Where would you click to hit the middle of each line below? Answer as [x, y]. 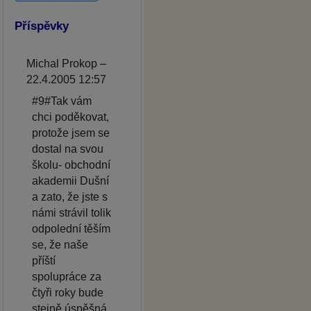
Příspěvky [42, 25]
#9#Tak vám [62, 101]
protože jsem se [71, 133]
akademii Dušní [70, 181]
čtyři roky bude [68, 293]
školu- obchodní [71, 165]
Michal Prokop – [66, 64]
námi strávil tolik [72, 213]
